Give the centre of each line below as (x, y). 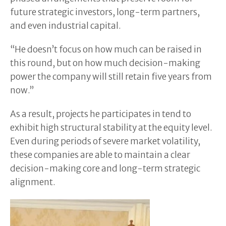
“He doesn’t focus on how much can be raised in (106, 49)
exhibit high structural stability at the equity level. (111, 127)
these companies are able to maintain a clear (100, 155)
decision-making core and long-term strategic (105, 168)
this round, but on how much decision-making (105, 63)
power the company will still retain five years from (111, 76)
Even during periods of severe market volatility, (105, 141)
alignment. (33, 182)
